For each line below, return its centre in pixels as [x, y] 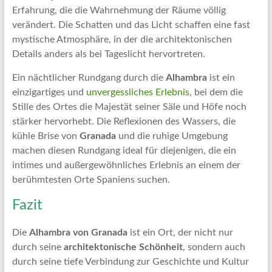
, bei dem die [216, 92]
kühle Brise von [46, 136]
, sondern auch [214, 247]
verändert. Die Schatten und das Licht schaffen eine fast [131, 25]
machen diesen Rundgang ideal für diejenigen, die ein [124, 151]
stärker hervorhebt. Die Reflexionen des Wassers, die [124, 121]
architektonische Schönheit [123, 247]
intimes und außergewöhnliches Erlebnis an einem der [126, 165]
